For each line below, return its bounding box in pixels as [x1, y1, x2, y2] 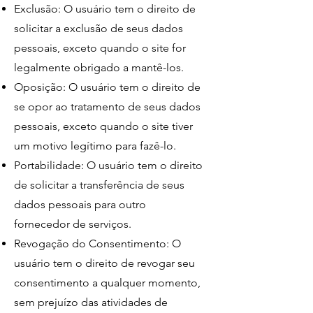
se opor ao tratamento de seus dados [14, 100, 201, 113]
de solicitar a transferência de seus [14, 178, 184, 191]
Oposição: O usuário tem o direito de [14, 80, 201, 94]
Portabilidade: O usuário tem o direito [14, 159, 203, 172]
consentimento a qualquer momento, [14, 276, 201, 289]
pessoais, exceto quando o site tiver [14, 119, 193, 133]
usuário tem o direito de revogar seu [14, 256, 195, 270]
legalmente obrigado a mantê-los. [14, 61, 187, 74]
